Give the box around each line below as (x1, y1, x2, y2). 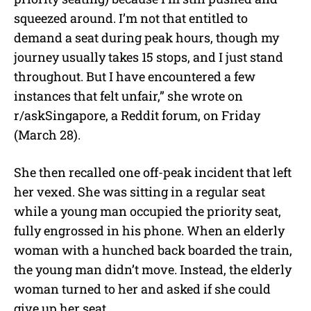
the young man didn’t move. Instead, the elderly (14, 260, 292, 278)
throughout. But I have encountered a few (14, 67, 255, 85)
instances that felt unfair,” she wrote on (14, 87, 243, 104)
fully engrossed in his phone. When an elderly (14, 221, 285, 239)
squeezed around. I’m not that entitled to (14, 9, 248, 26)
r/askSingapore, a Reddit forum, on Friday (14, 106, 260, 124)
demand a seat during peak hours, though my (14, 28, 279, 46)
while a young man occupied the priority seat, (14, 202, 281, 219)
